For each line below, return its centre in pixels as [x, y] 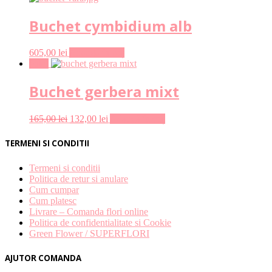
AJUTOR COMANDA [43, 258]
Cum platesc [53, 200]
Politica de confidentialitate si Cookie [100, 222]
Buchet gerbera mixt [104, 92]
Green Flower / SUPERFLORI [89, 233]
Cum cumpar [54, 189]
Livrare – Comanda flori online [89, 211]
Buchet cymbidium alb [110, 25]
